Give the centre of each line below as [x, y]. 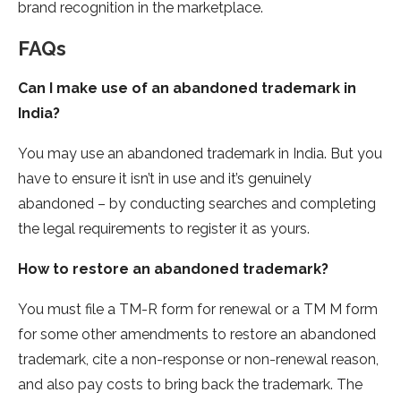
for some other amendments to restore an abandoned [197, 335]
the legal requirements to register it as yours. [164, 229]
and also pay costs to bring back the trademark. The [190, 385]
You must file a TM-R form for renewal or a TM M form [198, 310]
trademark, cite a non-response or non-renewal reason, [198, 360]
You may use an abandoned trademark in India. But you [200, 154]
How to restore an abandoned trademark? [173, 269]
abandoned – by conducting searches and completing [197, 204]
